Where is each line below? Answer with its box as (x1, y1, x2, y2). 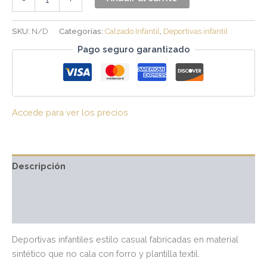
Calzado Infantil (105, 26, 160, 36)
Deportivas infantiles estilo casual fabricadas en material (12, 234, 238, 244)
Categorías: (59, 26, 105, 36)
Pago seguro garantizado (77, 44, 190, 55)
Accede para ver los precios (12, 107, 128, 118)
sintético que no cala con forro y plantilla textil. (12, 248, 200, 259)
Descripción (12, 160, 66, 171)
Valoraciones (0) (12, 206, 85, 217)
